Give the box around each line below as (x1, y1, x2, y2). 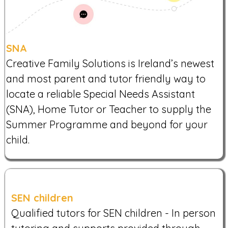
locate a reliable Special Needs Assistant (6, 88, 195, 101)
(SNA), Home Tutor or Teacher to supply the (6, 103, 211, 116)
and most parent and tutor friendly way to (6, 72, 206, 85)
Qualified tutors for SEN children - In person (11, 207, 216, 220)
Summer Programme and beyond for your (6, 118, 208, 131)
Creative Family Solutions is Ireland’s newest (6, 57, 214, 70)
